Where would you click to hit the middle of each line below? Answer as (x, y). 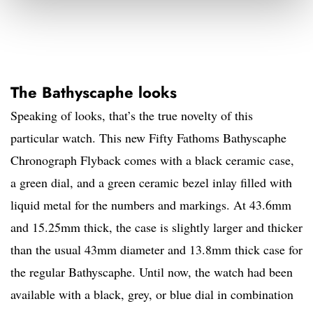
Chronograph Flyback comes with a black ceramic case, (152, 160)
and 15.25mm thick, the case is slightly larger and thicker (156, 227)
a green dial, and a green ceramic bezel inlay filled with (151, 183)
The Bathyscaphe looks (94, 93)
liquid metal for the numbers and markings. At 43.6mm (151, 205)
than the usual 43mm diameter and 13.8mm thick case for (156, 250)
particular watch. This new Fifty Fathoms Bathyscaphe (148, 138)
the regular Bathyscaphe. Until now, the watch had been (152, 272)
